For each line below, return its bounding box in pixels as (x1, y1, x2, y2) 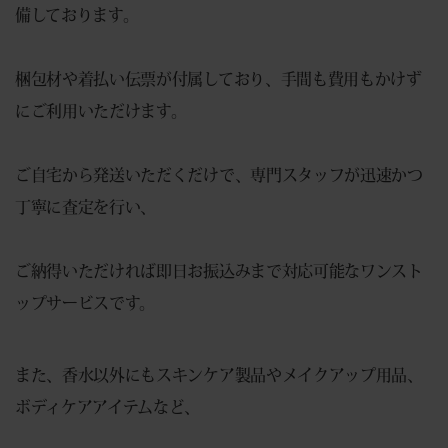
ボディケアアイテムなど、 (15, 398, 201, 415)
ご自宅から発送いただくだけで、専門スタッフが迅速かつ (15, 166, 423, 183)
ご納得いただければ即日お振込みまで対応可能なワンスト (15, 262, 423, 279)
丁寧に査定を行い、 (15, 198, 157, 215)
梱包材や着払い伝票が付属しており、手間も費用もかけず (15, 70, 422, 87)
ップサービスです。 (15, 294, 156, 311)
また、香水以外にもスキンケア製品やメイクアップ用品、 (15, 366, 423, 383)
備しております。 (15, 6, 139, 23)
